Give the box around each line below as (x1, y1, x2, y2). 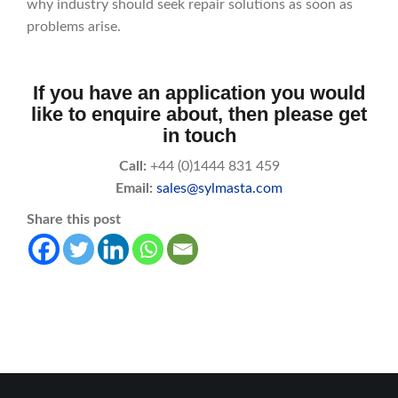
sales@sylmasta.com (156, 181, 283, 196)
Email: (115, 181, 153, 196)
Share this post (27, 212, 121, 227)
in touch (162, 124, 236, 147)
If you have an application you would (33, 82, 365, 105)
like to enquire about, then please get (31, 103, 367, 126)
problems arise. (27, 20, 121, 35)
